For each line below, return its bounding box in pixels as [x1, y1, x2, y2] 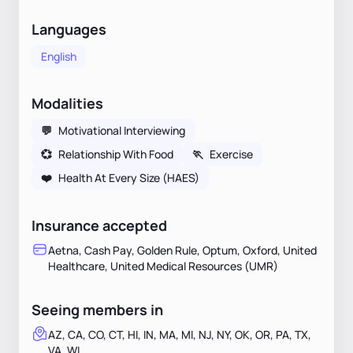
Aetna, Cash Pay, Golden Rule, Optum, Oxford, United [48, 242, 317, 258]
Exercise [210, 146, 253, 162]
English [41, 48, 76, 64]
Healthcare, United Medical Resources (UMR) [48, 258, 278, 273]
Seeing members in [32, 299, 163, 319]
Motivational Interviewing [58, 122, 185, 138]
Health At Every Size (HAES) [58, 169, 199, 185]
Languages [32, 19, 106, 39]
